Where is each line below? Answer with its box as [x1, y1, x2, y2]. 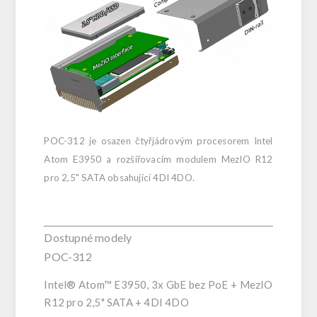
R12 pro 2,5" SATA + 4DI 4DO [44, 295, 189, 309]
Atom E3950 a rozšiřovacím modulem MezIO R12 [44, 153, 273, 165]
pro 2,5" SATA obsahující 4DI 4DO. [44, 171, 195, 183]
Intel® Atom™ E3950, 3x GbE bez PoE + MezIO [44, 277, 273, 291]
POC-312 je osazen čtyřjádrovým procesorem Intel [44, 134, 273, 146]
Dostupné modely [44, 230, 132, 244]
